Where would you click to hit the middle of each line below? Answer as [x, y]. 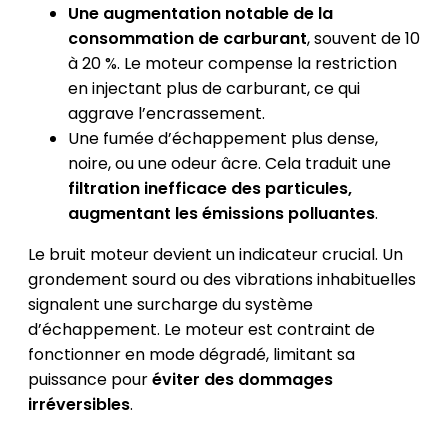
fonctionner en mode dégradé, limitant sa [191, 354]
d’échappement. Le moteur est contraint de [201, 329]
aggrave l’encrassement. [166, 113]
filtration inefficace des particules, [209, 188]
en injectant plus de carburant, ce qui [213, 88]
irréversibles [78, 404]
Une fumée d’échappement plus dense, [222, 138]
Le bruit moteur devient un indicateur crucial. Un [215, 254]
